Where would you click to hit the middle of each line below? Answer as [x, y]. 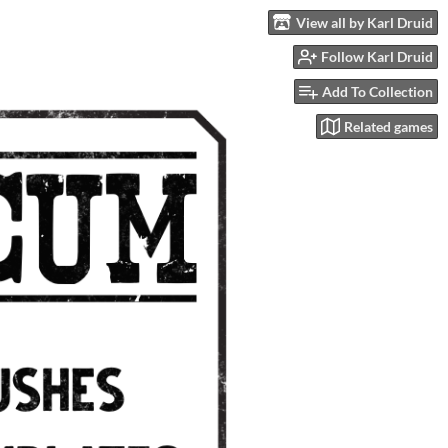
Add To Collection [377, 92]
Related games [388, 126]
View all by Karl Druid [364, 22]
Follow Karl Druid [377, 57]
